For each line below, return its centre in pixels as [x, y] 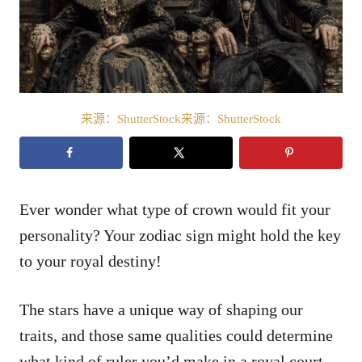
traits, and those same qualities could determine [176, 335]
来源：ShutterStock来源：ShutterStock [181, 118]
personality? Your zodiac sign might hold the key [180, 235]
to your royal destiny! [90, 261]
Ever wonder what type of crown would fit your [175, 209]
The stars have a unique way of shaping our [161, 309]
